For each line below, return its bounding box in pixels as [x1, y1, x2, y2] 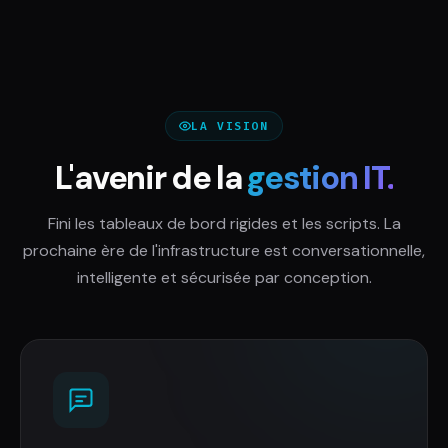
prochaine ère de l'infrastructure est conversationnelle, [23, 239, 425, 261]
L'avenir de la [54, 157, 248, 200]
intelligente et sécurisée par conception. [76, 266, 372, 288]
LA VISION [191, 118, 269, 134]
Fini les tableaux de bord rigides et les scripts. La [47, 212, 401, 234]
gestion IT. [247, 157, 394, 200]
